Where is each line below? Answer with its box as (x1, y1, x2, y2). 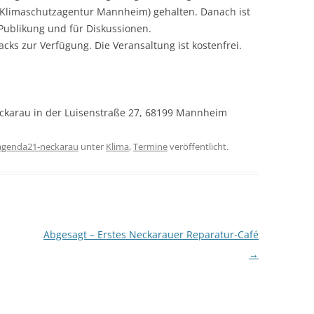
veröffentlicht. (168, 140, 228, 153)
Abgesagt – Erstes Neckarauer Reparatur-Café (43, 228, 259, 241)
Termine (133, 140, 168, 153)
